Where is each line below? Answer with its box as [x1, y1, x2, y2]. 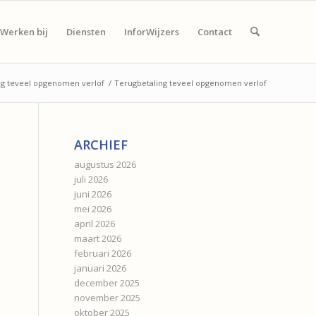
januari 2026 [74, 262, 127, 274]
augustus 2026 [74, 158, 137, 171]
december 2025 [74, 276, 140, 289]
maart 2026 [74, 232, 122, 245]
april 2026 [74, 217, 116, 230]
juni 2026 [74, 188, 112, 200]
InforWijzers [123, 25, 179, 38]
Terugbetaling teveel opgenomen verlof [114, 78, 267, 88]
